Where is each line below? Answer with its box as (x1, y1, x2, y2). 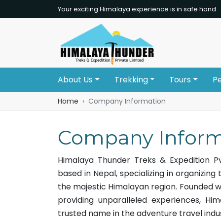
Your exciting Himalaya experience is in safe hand (58, 4, 216, 14)
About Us (58, 74, 93, 85)
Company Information (88, 96, 166, 106)
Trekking (114, 74, 148, 85)
